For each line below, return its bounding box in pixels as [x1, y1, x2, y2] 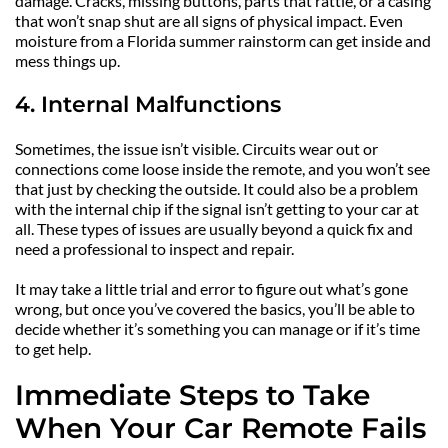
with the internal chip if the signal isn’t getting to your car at [15, 199, 419, 219]
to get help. [15, 339, 91, 359]
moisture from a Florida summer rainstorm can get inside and [15, 31, 431, 51]
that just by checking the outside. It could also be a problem [15, 179, 418, 199]
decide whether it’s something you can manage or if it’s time [15, 319, 420, 339]
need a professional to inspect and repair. [15, 239, 294, 259]
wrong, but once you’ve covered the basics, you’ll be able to [15, 299, 415, 319]
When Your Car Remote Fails [15, 411, 426, 446]
